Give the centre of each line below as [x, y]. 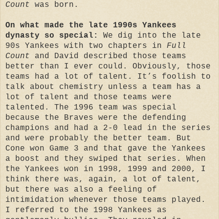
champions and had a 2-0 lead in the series [108, 128]
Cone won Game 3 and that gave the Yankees [106, 148]
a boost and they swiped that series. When [106, 159]
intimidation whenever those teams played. [106, 200]
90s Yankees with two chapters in [86, 46]
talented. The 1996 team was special [91, 107]
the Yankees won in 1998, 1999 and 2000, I [106, 169]
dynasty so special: [54, 35]
